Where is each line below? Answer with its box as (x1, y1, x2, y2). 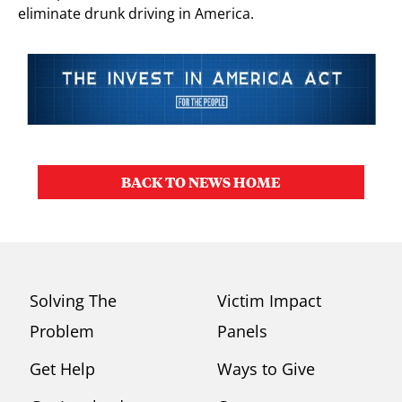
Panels (217, 320, 267, 343)
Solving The (30, 290, 118, 312)
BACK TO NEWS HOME (121, 172, 281, 192)
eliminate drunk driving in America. (18, 4, 254, 23)
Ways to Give (217, 358, 315, 380)
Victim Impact (217, 290, 321, 312)
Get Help (30, 358, 96, 380)
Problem (30, 320, 95, 343)
